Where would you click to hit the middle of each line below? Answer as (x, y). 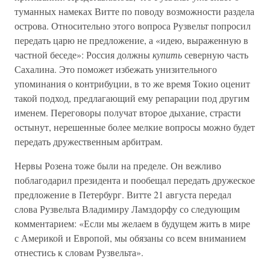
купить (168, 55)
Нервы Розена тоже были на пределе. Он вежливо (118, 165)
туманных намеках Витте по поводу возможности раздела (134, 11)
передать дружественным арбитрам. (89, 141)
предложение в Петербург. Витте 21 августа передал (123, 194)
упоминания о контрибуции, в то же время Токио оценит (132, 83)
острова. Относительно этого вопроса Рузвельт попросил (133, 26)
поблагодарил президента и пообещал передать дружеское (135, 180)
